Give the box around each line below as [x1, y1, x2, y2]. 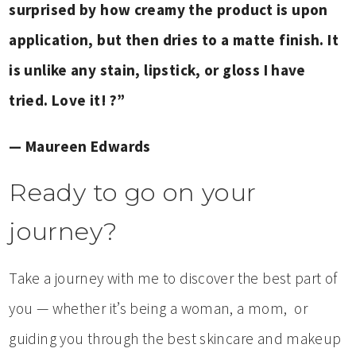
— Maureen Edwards [9, 137, 151, 157]
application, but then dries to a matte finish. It [9, 30, 339, 50]
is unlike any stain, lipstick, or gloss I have [9, 60, 306, 80]
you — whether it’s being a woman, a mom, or [9, 299, 308, 319]
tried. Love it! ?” [9, 91, 126, 110]
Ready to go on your [9, 177, 257, 208]
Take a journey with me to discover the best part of [9, 269, 338, 288]
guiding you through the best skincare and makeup [9, 329, 342, 349]
